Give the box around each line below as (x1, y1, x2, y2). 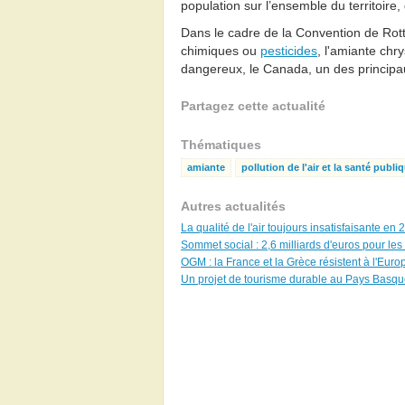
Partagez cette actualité (181, 99, 325, 113)
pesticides (260, 43, 317, 58)
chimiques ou (181, 43, 260, 58)
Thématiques (181, 137, 261, 152)
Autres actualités (181, 199, 286, 213)
